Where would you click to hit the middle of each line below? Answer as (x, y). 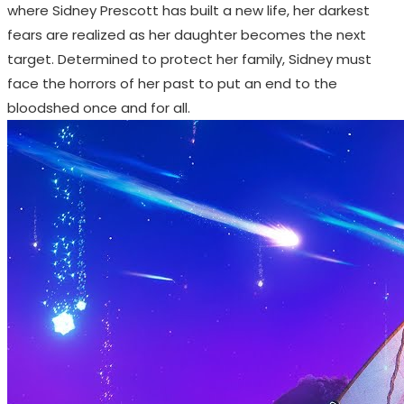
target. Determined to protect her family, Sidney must (189, 60)
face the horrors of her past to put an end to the (172, 84)
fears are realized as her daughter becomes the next (187, 35)
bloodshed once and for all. (99, 108)
